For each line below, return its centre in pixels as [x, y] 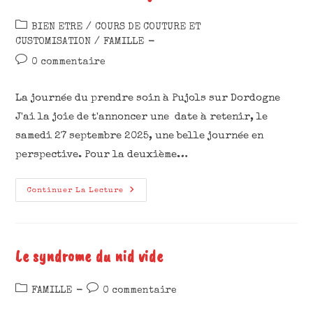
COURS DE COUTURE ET [148, 27]
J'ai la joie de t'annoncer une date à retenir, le [142, 117]
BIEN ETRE [57, 27]
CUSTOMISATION [53, 42]
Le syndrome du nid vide [89, 256]
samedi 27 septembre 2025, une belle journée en [140, 136]
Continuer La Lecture [76, 190]
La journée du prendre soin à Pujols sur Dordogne [148, 98]
